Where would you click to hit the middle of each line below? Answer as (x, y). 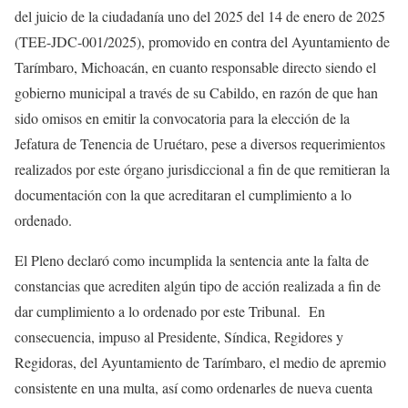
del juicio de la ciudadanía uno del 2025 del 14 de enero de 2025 (200, 16)
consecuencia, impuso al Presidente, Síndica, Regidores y (179, 337)
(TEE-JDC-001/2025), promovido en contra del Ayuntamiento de (202, 41)
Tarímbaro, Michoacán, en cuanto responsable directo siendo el (195, 67)
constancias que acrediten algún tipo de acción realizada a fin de (198, 286)
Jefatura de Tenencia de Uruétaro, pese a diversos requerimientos (200, 143)
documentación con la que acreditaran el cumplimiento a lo (183, 194)
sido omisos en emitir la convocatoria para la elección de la (182, 118)
